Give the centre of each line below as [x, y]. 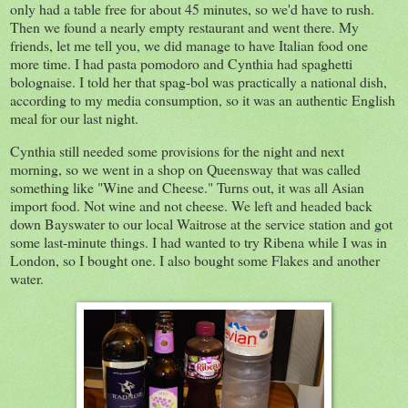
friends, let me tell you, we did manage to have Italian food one [189, 46]
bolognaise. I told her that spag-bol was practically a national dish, [199, 82]
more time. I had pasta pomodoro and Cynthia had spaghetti [181, 64]
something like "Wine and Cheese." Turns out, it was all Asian [187, 187]
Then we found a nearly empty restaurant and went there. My [184, 27]
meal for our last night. [74, 118]
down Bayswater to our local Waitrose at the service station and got [201, 223]
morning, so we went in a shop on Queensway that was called [185, 168]
